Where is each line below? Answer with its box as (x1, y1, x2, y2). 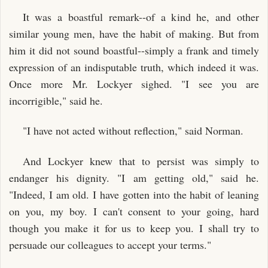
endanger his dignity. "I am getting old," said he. (9, 170, 259, 185)
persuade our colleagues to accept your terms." (9, 237, 211, 252)
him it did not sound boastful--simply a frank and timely (9, 42, 259, 57)
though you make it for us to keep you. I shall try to (9, 220, 259, 235)
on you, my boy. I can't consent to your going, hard (9, 203, 259, 218)
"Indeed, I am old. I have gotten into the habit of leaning (9, 187, 259, 202)
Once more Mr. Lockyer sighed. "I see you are (9, 76, 259, 91)
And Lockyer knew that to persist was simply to (22, 153, 259, 168)
